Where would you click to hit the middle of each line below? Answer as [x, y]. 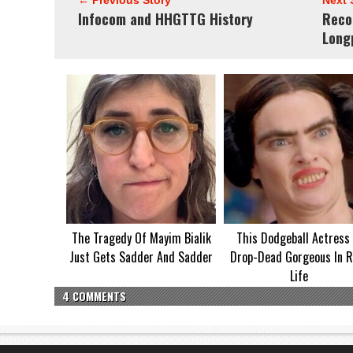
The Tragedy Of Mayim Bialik [141, 238]
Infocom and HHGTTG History [165, 19]
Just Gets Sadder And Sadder [141, 257]
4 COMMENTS [94, 296]
